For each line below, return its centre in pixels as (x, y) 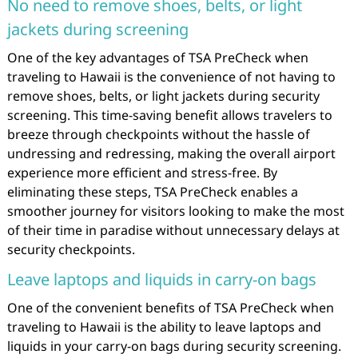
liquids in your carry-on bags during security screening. (174, 346)
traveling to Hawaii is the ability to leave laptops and (164, 326)
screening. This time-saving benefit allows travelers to (169, 115)
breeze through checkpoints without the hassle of (158, 134)
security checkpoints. (71, 249)
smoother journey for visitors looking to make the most (175, 211)
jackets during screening (97, 29)
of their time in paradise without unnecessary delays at (173, 230)
